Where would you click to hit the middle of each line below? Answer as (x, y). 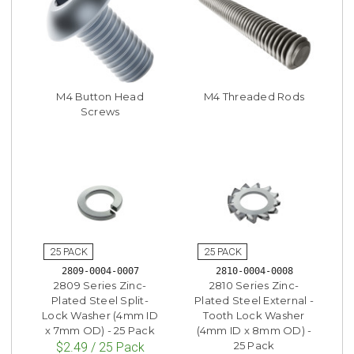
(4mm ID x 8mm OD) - (254, 330)
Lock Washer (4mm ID (100, 315)
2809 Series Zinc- (100, 285)
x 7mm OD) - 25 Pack (100, 330)
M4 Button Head (100, 97)
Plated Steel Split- (100, 300)
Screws (100, 112)
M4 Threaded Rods (254, 97)
